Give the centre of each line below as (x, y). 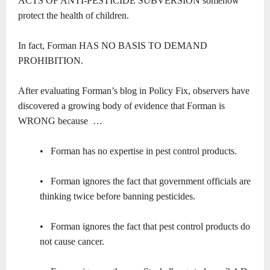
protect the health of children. (74, 16)
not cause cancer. (72, 242)
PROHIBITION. (51, 61)
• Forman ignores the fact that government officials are (145, 181)
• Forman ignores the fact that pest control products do (145, 227)
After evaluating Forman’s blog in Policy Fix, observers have (134, 91)
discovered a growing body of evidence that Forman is (121, 106)
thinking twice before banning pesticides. (118, 196)
